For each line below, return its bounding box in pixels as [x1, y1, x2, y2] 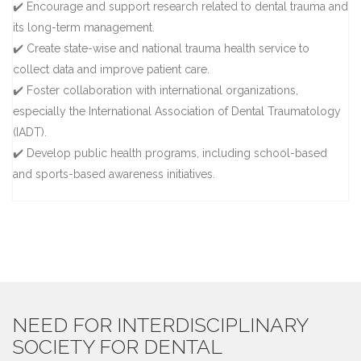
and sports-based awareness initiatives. [13, 167, 215, 180]
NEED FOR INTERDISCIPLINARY [12, 312, 309, 337]
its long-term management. [13, 20, 155, 34]
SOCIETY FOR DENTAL [12, 334, 222, 359]
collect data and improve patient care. [13, 62, 210, 76]
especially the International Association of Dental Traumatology [13, 104, 341, 118]
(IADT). [13, 125, 47, 139]
